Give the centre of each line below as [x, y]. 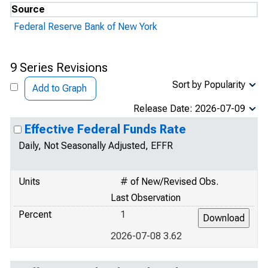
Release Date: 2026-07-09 [189, 109]
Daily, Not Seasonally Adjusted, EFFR [96, 146]
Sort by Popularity [209, 85]
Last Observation [146, 198]
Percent [35, 214]
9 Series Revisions [59, 68]
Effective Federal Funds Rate [105, 129]
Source [28, 9]
